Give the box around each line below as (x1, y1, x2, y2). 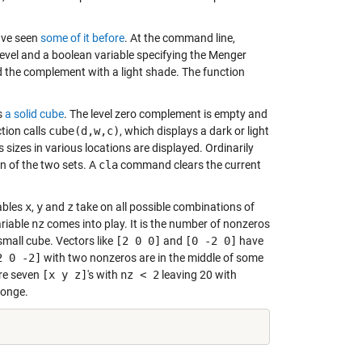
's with (87, 268, 120, 281)
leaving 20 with (159, 268, 237, 281)
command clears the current (118, 158, 261, 171)
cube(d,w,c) (48, 124, 120, 137)
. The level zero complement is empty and (64, 107, 267, 120)
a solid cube (5, 107, 64, 120)
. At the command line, (124, 32, 235, 44)
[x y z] (42, 268, 87, 281)
